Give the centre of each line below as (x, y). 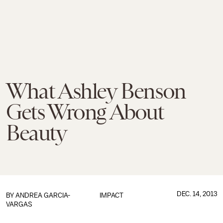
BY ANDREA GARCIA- (38, 195)
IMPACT (111, 195)
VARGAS (19, 204)
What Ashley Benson (96, 91)
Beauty (36, 133)
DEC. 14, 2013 (197, 194)
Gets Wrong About (85, 112)
